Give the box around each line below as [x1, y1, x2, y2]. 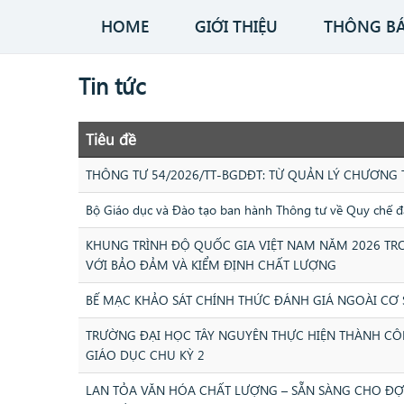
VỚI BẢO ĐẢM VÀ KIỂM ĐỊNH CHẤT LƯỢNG [86, 256, 336, 274]
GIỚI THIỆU [195, 15, 278, 37]
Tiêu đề [86, 129, 136, 150]
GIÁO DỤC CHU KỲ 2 [86, 346, 205, 364]
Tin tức [78, 70, 146, 100]
